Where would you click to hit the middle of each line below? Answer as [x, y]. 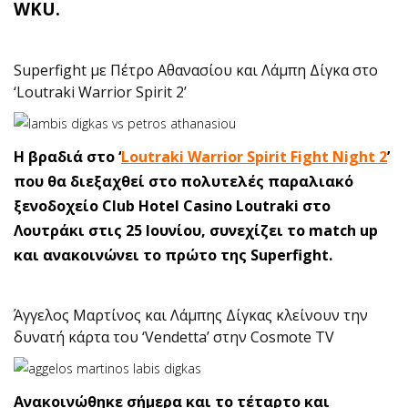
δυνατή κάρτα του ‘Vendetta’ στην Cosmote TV [174, 337]
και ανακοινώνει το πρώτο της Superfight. [173, 255]
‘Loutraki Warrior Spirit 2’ [100, 92]
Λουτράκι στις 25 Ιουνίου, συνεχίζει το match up [196, 230]
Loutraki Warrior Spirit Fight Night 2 [254, 157]
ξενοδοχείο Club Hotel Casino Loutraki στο [172, 206]
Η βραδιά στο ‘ [67, 157]
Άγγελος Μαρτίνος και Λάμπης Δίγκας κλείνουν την [191, 315]
